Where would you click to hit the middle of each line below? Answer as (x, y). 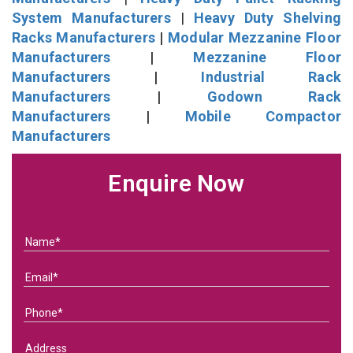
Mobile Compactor (263, 116)
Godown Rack (274, 96)
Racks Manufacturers (84, 37)
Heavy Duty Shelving (267, 17)
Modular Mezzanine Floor (255, 37)
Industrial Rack (271, 76)
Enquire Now (176, 183)
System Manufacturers (91, 17)
